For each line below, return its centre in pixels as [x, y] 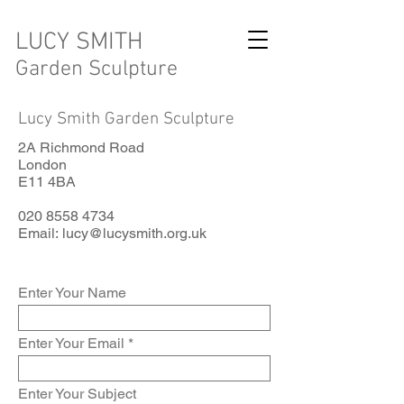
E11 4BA [47, 182]
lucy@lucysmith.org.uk [134, 233]
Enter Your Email [71, 343]
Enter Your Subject [77, 394]
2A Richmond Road [81, 147]
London [42, 165]
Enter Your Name [72, 293]
